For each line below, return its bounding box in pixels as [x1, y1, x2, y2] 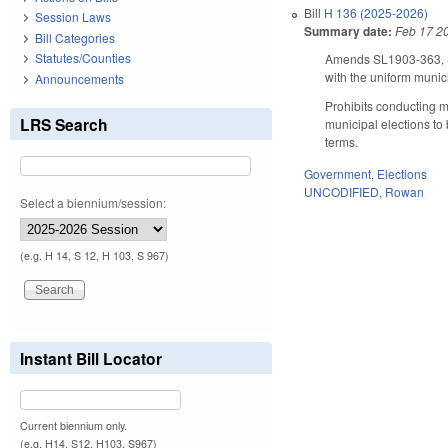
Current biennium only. [20, 417, 127, 433]
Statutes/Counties [35, 49, 131, 67]
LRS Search [20, 112, 108, 136]
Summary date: [304, 21, 393, 40]
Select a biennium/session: [20, 193, 166, 211]
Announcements [35, 69, 124, 87]
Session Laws [35, 8, 111, 26]
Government [304, 165, 372, 183]
